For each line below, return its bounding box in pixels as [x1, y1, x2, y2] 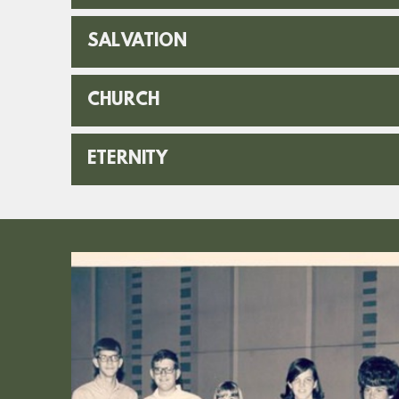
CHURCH [87, 91, 160, 111]
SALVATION [87, 32, 188, 53]
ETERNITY [87, 150, 168, 170]
